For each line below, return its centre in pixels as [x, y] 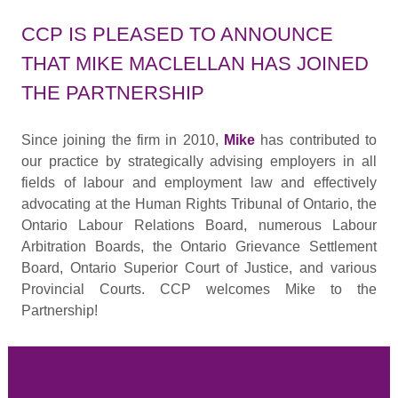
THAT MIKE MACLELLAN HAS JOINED [195, 64]
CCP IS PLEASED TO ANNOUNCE [177, 35]
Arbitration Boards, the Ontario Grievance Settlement [199, 246]
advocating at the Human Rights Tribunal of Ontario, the [199, 203]
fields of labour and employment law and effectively [199, 182]
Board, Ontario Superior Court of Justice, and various [199, 267]
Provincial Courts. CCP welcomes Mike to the [199, 289]
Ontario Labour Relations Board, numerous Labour [199, 225]
